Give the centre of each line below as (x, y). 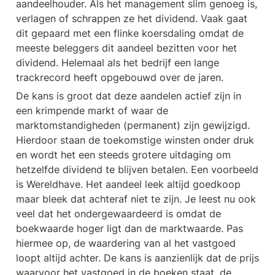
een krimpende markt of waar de (92, 111)
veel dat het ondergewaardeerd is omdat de (118, 214)
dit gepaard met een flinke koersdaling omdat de (130, 33)
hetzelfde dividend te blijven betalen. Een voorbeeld (137, 170)
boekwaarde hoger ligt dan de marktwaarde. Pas (130, 229)
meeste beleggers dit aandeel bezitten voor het (126, 48)
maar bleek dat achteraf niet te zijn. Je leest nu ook (136, 199)
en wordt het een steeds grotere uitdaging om (123, 155)
